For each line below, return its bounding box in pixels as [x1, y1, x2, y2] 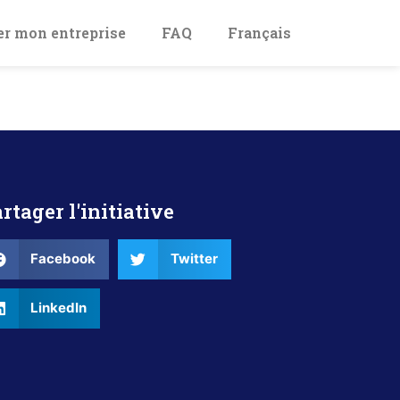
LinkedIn [30, 299, 87, 317]
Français [227, 22, 291, 42]
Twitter [170, 250, 218, 268]
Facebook [30, 250, 96, 268]
